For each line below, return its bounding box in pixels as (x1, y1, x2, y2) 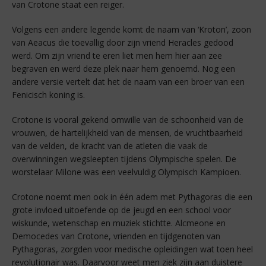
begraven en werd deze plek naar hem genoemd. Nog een (12, 63, 235, 75)
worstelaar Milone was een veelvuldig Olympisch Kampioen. (12, 166, 241, 178)
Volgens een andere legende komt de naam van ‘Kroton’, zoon (12, 24, 251, 36)
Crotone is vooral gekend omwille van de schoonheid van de (12, 114, 243, 126)
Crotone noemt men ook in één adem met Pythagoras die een (12, 191, 252, 203)
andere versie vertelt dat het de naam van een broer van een (12, 76, 245, 88)
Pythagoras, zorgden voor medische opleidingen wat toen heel (12, 243, 253, 255)
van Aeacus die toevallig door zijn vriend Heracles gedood (12, 37, 233, 49)
